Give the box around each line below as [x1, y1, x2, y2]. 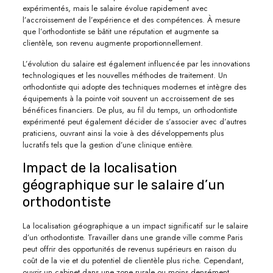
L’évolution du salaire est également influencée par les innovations [22, 57, 250, 69]
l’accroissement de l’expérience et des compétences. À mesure [22, 13, 240, 26]
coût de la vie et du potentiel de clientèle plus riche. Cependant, [22, 254, 244, 266]
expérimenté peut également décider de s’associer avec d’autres [22, 115, 246, 127]
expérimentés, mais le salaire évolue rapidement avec [22, 2, 208, 14]
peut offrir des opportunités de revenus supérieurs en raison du [22, 243, 236, 255]
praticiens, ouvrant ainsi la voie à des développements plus [22, 127, 224, 139]
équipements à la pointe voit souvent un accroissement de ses [22, 92, 234, 104]
